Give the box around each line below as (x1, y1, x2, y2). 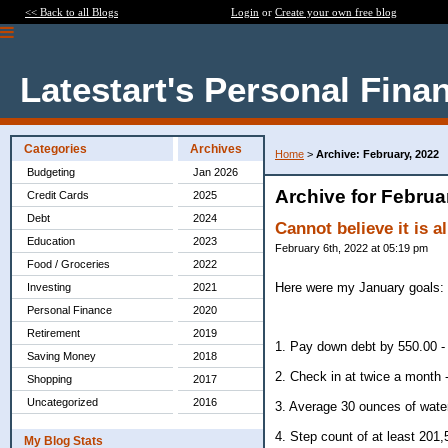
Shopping (27, 373, 72, 385)
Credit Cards (27, 189, 89, 201)
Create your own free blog (275, 6, 397, 18)
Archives (190, 142, 242, 156)
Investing (27, 281, 71, 293)
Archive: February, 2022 (316, 148, 439, 160)
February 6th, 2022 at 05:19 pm (275, 242, 428, 254)
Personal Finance (27, 304, 112, 316)
